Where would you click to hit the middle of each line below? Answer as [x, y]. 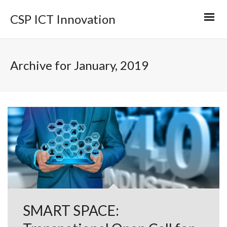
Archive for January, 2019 [79, 65]
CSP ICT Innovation [63, 19]
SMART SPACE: [71, 211]
